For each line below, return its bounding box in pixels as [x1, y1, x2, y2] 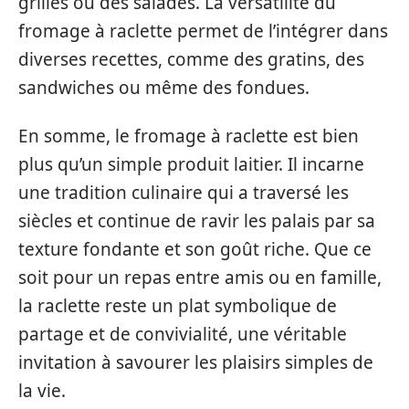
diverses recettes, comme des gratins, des [18, 47, 364, 71]
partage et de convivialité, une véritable [18, 322, 347, 347]
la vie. [18, 379, 66, 404]
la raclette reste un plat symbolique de [18, 294, 337, 319]
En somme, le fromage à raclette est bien [18, 124, 359, 149]
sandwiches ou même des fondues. [18, 75, 309, 100]
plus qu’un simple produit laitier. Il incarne [18, 152, 364, 177]
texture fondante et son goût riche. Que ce [18, 237, 372, 262]
